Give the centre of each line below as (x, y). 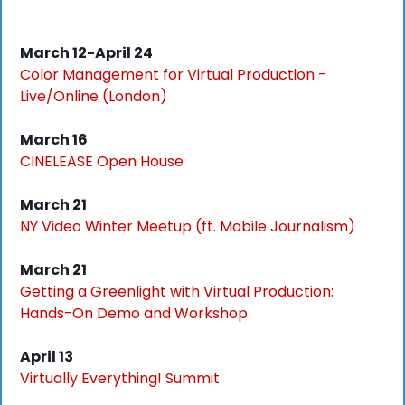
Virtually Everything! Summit (120, 379)
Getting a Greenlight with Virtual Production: (177, 292)
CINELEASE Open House (102, 162)
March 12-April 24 (86, 53)
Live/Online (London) (94, 97)
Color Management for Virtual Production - (173, 75)
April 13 (47, 357)
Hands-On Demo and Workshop (134, 314)
